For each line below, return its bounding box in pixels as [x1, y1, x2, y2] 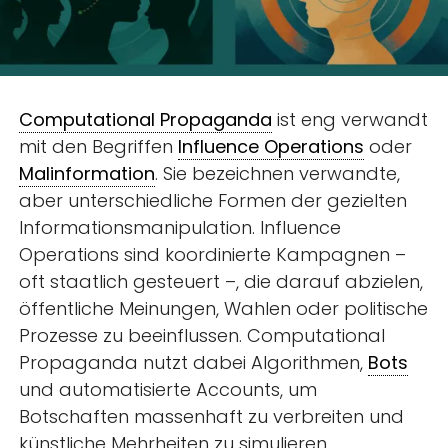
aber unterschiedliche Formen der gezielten [19, 188, 408, 214]
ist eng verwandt [272, 107, 429, 133]
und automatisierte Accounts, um [19, 377, 318, 403]
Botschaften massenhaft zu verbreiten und [19, 404, 405, 430]
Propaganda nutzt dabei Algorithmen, [19, 350, 369, 376]
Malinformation [19, 161, 156, 187]
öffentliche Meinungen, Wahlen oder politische [19, 296, 429, 322]
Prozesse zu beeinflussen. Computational [19, 323, 386, 349]
